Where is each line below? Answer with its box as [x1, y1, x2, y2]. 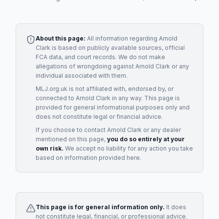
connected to [36, 94, 76, 102]
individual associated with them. [36, 72, 128, 79]
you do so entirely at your [107, 135, 185, 143]
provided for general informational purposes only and [36, 104, 190, 111]
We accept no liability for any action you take [64, 145, 193, 152]
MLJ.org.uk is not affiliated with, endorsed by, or [36, 85, 174, 92]
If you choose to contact [36, 126, 107, 133]
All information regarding [86, 35, 159, 42]
